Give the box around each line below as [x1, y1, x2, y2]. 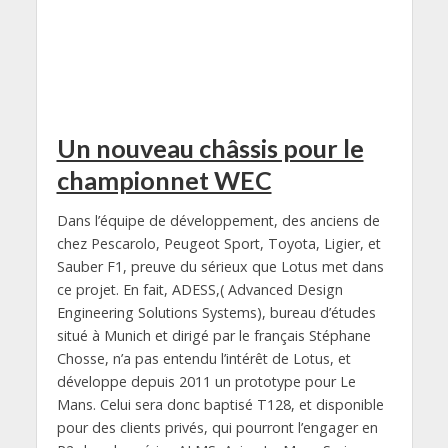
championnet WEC [56, 165, 272, 196]
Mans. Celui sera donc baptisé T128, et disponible [56, 394, 384, 414]
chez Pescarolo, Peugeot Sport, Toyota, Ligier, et [56, 233, 381, 253]
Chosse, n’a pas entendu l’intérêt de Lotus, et [56, 348, 351, 368]
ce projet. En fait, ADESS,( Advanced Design [56, 279, 343, 299]
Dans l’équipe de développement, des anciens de [56, 210, 380, 230]
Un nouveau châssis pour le [56, 133, 364, 164]
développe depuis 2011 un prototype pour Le [56, 371, 356, 391]
